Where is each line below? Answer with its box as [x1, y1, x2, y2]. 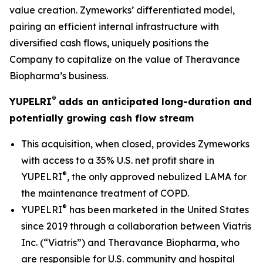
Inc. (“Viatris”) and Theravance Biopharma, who [21, 237, 240, 248]
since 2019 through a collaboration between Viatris [21, 220, 251, 232]
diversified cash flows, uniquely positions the [9, 37, 209, 49]
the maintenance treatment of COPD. [21, 187, 189, 199]
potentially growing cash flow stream [9, 112, 194, 124]
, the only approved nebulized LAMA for [67, 171, 247, 183]
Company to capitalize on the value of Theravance [9, 53, 240, 65]
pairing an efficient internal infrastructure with [9, 21, 219, 32]
